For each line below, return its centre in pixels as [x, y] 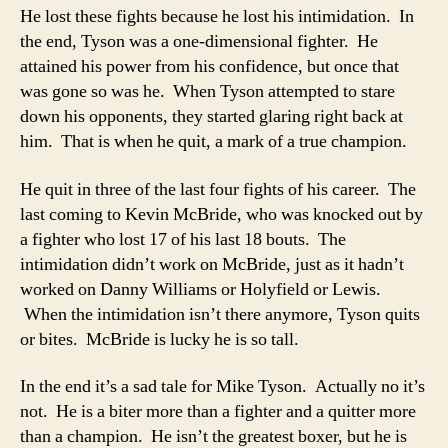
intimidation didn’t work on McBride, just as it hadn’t [212, 264]
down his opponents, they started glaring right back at [211, 116]
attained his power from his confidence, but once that [209, 66]
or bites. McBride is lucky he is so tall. [159, 339]
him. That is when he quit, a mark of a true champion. [213, 141]
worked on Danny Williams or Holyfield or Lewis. [200, 289]
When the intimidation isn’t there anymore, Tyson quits [220, 314]
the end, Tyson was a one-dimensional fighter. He [199, 41]
